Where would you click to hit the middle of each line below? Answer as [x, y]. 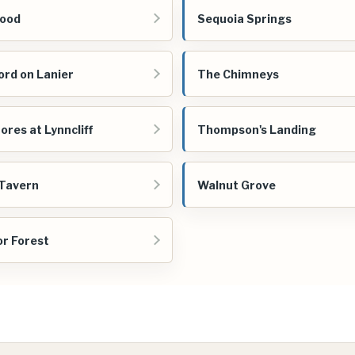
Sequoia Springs [244, 18]
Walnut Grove [237, 185]
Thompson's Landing [257, 129]
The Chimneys [238, 74]
